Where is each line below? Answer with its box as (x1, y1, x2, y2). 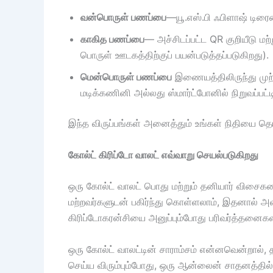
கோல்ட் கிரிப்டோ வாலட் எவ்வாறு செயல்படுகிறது (68, 148, 258, 161)
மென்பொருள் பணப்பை (80, 71, 172, 83)
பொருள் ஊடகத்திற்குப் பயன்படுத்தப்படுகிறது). (80, 49, 269, 62)
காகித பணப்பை (80, 33, 144, 46)
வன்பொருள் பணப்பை (80, 11, 166, 24)
